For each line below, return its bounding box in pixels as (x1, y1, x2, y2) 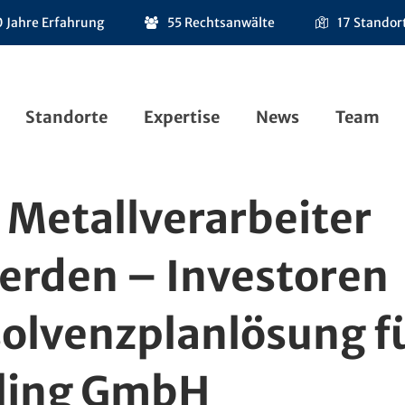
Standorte (25, 107, 108, 127)
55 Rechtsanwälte (167, 14, 276, 31)
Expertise (144, 107, 220, 127)
